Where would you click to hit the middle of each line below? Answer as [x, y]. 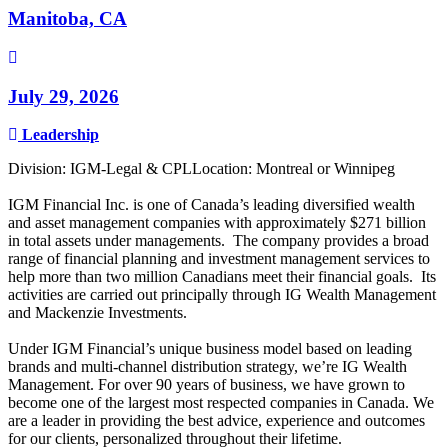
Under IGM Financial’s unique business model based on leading [210, 349]
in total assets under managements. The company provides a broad [218, 241]
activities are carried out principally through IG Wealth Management [222, 295]
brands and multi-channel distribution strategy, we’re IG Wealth [207, 367]
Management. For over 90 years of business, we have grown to [206, 385]
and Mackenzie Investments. [99, 313]
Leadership [60, 135]
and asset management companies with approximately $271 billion [217, 223]
